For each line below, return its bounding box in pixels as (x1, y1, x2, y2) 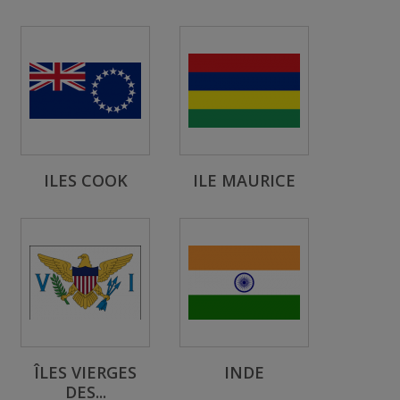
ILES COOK (43, 170, 128, 191)
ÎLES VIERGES (34, 362, 137, 383)
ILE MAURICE (193, 170, 296, 191)
